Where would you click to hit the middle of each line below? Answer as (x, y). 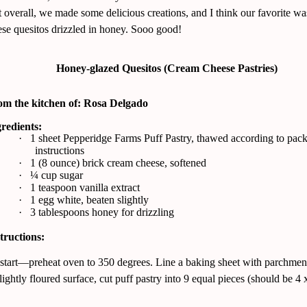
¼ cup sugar (57, 175)
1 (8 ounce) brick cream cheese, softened (118, 162)
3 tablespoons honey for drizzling (102, 212)
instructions (60, 150)
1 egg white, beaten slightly (89, 199)
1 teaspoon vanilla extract (85, 187)
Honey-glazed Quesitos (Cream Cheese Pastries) (167, 68)
